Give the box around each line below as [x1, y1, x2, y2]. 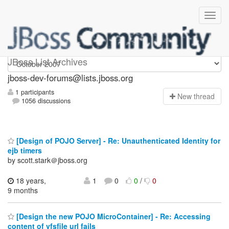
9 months [8, 185, 38, 195]
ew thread [182, 91, 215, 102]
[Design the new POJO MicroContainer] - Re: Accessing [14, 211, 211, 222]
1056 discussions [19, 96, 71, 106]
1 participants [13, 87, 54, 97]
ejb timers [8, 145, 42, 155]
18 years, [14, 175, 46, 186]
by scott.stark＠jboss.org [8, 154, 87, 165]
